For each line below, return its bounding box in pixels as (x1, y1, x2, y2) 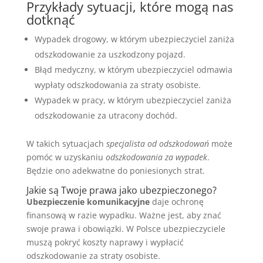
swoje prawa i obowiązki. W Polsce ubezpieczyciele (26, 222, 225, 234)
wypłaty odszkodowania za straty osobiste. (34, 79, 201, 90)
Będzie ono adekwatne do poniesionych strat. (26, 164, 205, 176)
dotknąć (26, 10, 75, 28)
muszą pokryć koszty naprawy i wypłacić (26, 236, 184, 248)
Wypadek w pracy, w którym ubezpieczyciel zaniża (34, 94, 231, 106)
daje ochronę (149, 195, 204, 207)
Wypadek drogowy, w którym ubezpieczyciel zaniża (34, 33, 234, 45)
